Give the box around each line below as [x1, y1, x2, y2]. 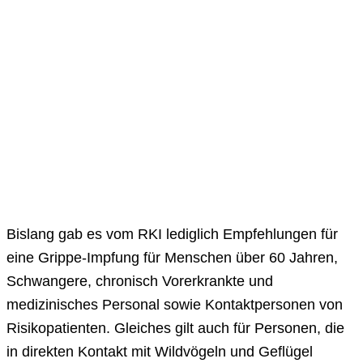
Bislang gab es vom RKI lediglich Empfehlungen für [6, 226, 338, 243]
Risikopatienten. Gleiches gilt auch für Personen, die [6, 320, 344, 337]
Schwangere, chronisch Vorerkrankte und [6, 273, 273, 290]
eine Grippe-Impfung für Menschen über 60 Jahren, [6, 250, 338, 267]
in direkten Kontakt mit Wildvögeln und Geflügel [6, 344, 313, 361]
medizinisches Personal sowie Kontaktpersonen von [6, 297, 343, 314]
